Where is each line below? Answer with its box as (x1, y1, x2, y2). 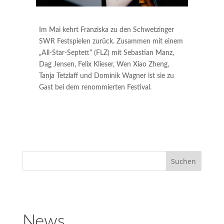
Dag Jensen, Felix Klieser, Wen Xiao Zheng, (38, 60, 169, 68)
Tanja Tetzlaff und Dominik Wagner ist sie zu (38, 72, 174, 79)
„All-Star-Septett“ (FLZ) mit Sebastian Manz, (38, 49, 174, 56)
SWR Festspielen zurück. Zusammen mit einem (38, 37, 183, 45)
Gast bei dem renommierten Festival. (38, 83, 151, 91)
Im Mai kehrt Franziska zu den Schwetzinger (38, 26, 174, 33)
